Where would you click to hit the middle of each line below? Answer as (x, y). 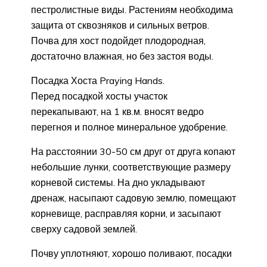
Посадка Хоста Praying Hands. (98, 81)
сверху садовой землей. (84, 229)
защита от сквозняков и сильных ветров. (120, 25)
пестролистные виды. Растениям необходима (132, 10)
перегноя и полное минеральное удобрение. (129, 127)
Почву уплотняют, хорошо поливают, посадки (131, 254)
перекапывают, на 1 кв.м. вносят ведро (117, 112)
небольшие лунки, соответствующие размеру (131, 167)
